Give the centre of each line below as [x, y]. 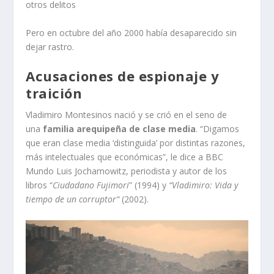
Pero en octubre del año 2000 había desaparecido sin [131, 32]
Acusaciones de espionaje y [123, 76]
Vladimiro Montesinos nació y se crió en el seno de [127, 115]
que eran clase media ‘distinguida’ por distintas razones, [136, 143]
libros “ [39, 185]
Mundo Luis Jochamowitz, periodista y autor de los [127, 171]
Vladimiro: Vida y [205, 185]
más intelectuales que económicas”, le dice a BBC [125, 157]
